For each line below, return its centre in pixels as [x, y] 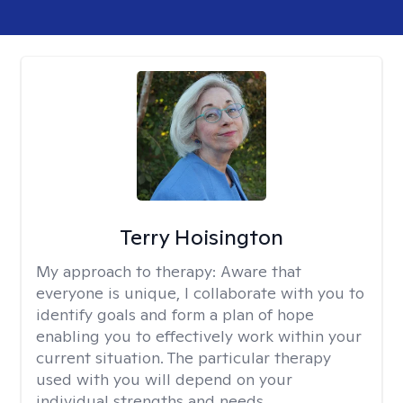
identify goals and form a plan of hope [175, 314]
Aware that [261, 271]
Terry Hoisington [201, 237]
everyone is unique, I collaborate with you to [200, 293]
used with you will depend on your [164, 379]
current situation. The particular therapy [184, 358]
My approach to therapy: [128, 271]
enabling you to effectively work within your [199, 336]
